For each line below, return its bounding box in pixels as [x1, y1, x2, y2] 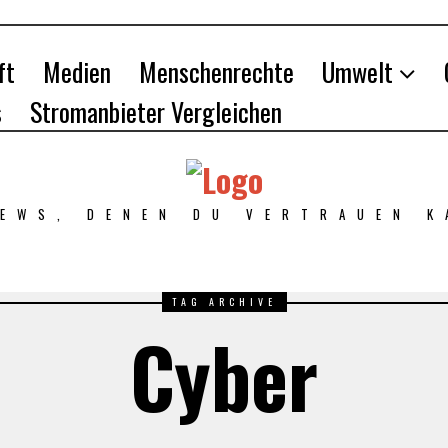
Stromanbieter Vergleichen [30, 92, 282, 131]
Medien [43, 52, 111, 91]
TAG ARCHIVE [171, 294, 277, 310]
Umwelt [322, 52, 393, 91]
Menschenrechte [139, 52, 294, 91]
